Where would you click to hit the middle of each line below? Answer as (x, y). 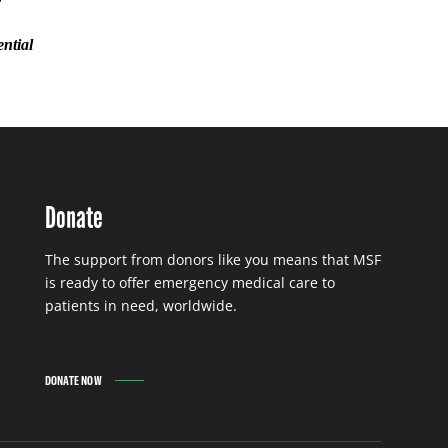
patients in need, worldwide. (140, 305)
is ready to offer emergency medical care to (189, 282)
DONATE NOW (73, 380)
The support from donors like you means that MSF (212, 259)
